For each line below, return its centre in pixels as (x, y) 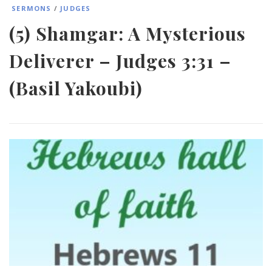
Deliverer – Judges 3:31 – (120, 60)
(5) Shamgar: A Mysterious (127, 33)
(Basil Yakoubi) (76, 88)
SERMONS (30, 8)
